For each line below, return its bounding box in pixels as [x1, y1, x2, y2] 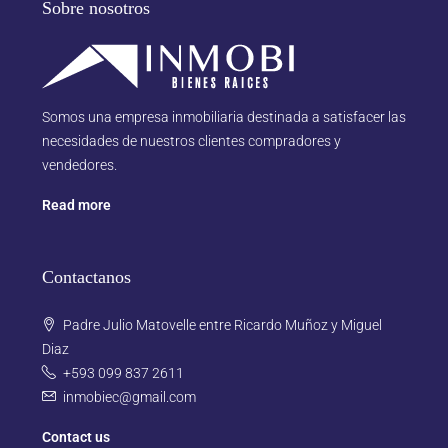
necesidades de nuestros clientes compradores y [42, 133, 341, 149]
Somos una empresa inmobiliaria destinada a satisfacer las [42, 109, 406, 125]
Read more [42, 197, 111, 213]
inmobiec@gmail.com [63, 389, 196, 405]
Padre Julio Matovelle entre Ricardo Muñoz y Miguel [63, 317, 382, 333]
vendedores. [42, 157, 117, 173]
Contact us [42, 429, 110, 445]
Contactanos [42, 267, 131, 287]
